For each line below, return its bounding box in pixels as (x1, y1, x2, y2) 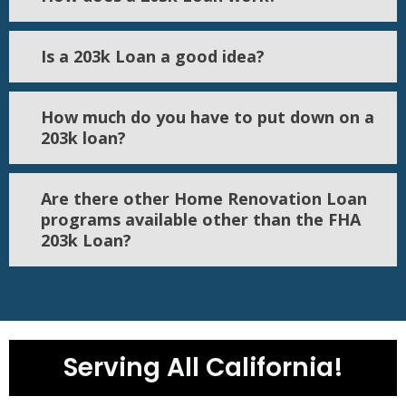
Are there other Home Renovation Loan (41, 188, 367, 210)
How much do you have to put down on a (41, 106, 374, 129)
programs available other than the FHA (41, 208, 361, 231)
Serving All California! (63, 350, 343, 386)
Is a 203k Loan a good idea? (41, 45, 265, 68)
